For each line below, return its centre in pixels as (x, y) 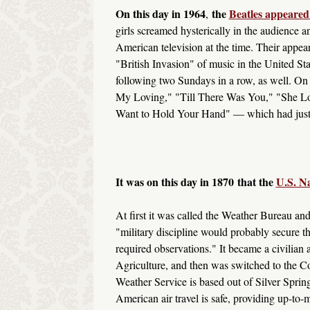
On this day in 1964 (160, 13)
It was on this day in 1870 (174, 182)
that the (256, 182)
